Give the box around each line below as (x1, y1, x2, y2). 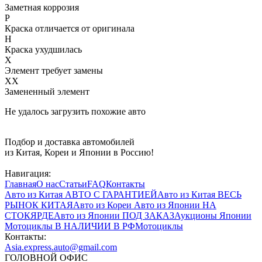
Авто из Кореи (73, 200, 132, 211)
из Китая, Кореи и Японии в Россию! (5, 147, 154, 158)
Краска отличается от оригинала (5, 23, 135, 34)
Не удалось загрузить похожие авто (5, 106, 146, 117)
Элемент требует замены (5, 65, 103, 76)
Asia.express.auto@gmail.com (5, 242, 117, 253)
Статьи (59, 179, 87, 189)
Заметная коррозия (5, 2, 79, 13)
